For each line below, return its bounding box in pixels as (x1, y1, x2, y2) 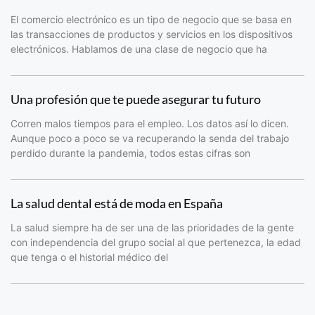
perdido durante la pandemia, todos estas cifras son (11, 147, 250, 160)
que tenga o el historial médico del (11, 250, 168, 263)
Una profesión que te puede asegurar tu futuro (11, 91, 261, 108)
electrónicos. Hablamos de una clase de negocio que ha (11, 43, 267, 56)
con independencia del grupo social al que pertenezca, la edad (11, 236, 301, 248)
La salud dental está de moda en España (11, 195, 223, 211)
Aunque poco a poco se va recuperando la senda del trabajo (11, 132, 289, 145)
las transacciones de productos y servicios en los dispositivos (11, 28, 292, 41)
